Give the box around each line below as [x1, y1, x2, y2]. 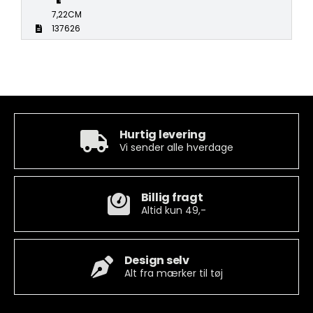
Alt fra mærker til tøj [124, 265, 223, 280]
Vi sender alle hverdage [119, 140, 233, 154]
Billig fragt [140, 189, 203, 205]
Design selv [124, 252, 189, 268]
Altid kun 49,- [140, 203, 206, 217]
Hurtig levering [119, 126, 206, 143]
